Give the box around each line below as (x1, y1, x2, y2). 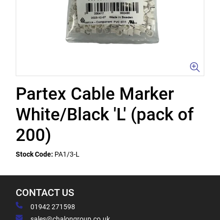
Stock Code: (16, 150, 53, 158)
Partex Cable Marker (16, 84, 174, 104)
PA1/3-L (55, 150, 80, 158)
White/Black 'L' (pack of (16, 105, 193, 125)
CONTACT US (16, 187, 74, 198)
